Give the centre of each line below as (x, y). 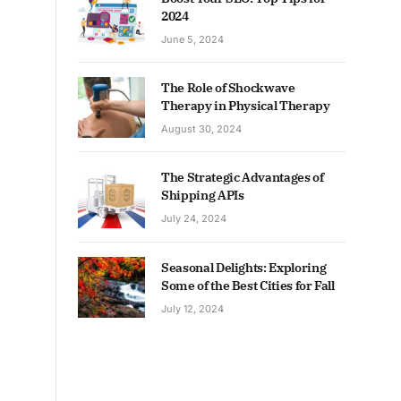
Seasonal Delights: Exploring (244, 267)
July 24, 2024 (194, 219)
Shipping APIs (203, 196)
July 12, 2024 (192, 308)
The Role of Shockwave (228, 88)
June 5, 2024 (192, 40)
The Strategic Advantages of (243, 178)
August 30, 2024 (201, 129)
